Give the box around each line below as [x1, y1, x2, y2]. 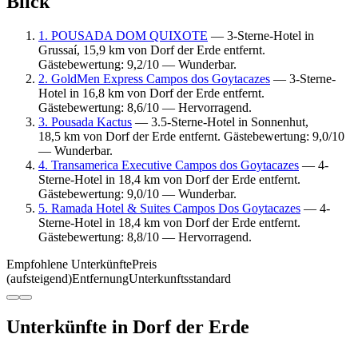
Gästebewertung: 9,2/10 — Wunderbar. [38, 57, 237, 71]
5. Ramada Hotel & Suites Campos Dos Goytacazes [38, 201, 300, 215]
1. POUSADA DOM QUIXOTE [38, 28, 208, 42]
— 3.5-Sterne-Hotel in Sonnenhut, [132, 114, 308, 129]
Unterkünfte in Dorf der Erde [6, 316, 249, 337]
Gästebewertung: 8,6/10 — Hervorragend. [38, 100, 252, 114]
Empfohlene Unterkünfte [6, 257, 132, 271]
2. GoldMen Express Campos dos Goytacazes [38, 71, 270, 86]
